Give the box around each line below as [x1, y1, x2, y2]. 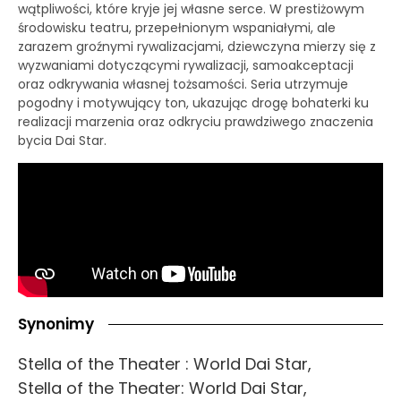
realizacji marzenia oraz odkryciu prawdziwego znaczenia [18, 112, 373, 131]
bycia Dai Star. [18, 131, 107, 149]
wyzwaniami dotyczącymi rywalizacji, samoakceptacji [18, 55, 354, 74]
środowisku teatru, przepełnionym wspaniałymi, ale [18, 18, 336, 37]
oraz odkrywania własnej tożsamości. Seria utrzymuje [18, 74, 348, 93]
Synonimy [18, 313, 94, 336]
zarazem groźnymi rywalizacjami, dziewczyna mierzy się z [18, 37, 376, 55]
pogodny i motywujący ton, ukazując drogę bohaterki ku [18, 93, 369, 112]
